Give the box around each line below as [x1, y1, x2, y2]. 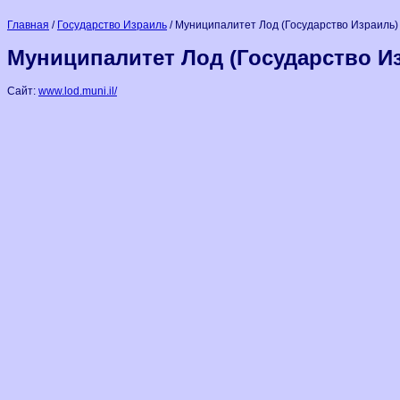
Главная [7, 19, 49, 31]
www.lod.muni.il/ [38, 85, 117, 98]
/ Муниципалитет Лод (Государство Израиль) [167, 19, 398, 31]
